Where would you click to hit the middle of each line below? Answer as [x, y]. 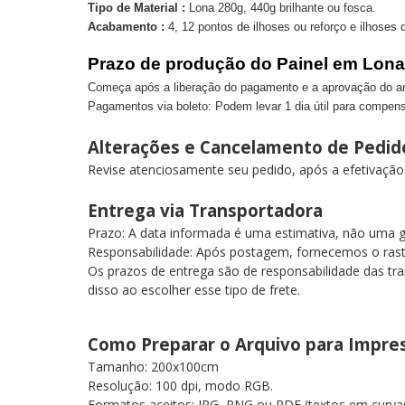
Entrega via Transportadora [210, 210]
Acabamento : [126, 27]
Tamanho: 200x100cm [153, 367]
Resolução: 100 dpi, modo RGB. [184, 386]
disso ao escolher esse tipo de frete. [194, 290]
